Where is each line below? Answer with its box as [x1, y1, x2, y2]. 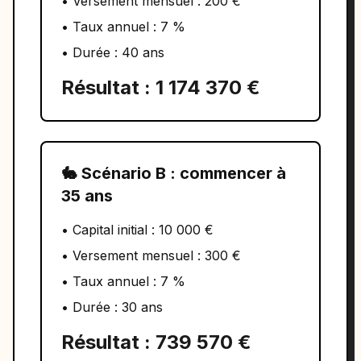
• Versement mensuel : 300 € [61, 247, 241, 263]
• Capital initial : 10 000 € [61, 222, 214, 238]
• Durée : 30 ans [61, 299, 163, 315]
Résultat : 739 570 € [61, 330, 251, 354]
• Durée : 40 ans [61, 44, 164, 60]
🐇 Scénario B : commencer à [61, 164, 286, 183]
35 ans [61, 186, 113, 205]
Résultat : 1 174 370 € [61, 76, 260, 99]
